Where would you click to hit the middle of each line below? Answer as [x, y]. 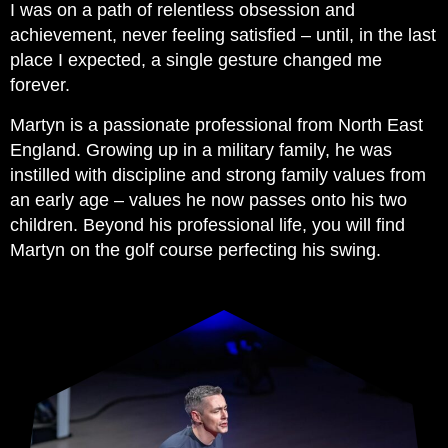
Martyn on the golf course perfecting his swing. [195, 249]
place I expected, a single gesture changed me [196, 60]
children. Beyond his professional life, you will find [207, 224]
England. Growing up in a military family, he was [201, 149]
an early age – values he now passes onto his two [208, 199]
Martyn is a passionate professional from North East [216, 124]
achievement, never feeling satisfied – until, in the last [223, 35]
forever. [40, 85]
